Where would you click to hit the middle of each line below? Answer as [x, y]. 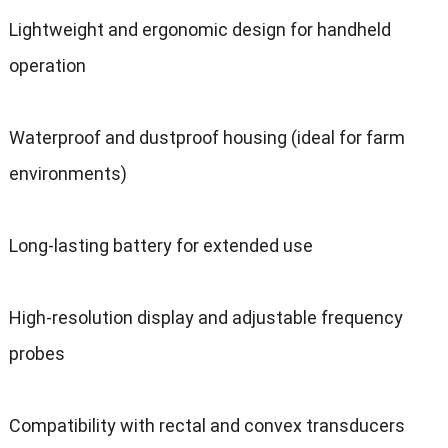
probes [36, 354]
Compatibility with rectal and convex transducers [206, 426]
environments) [67, 174]
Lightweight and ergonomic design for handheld [199, 30]
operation [47, 66]
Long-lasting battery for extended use [160, 246]
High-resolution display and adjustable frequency [205, 318]
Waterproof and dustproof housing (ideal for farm [206, 138]
